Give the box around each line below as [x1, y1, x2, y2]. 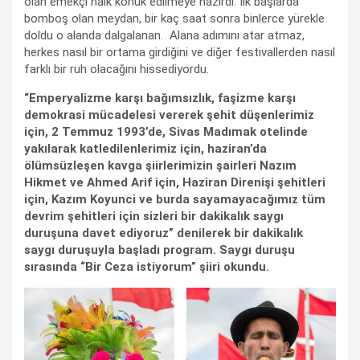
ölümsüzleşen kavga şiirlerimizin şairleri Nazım [24, 158, 297, 174]
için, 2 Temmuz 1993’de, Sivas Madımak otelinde [24, 125, 308, 140]
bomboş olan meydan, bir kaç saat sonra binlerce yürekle [24, 11, 325, 27]
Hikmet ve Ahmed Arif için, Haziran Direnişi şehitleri [24, 175, 325, 190]
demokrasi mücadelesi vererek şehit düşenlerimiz [24, 108, 314, 123]
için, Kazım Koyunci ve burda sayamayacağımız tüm [24, 192, 325, 207]
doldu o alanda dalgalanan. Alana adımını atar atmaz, [24, 28, 305, 43]
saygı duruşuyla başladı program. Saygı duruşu [24, 243, 295, 258]
